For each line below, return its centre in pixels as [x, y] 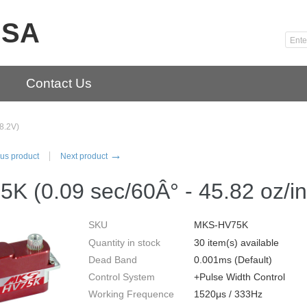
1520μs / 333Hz [228, 294]
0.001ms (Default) [233, 259]
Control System [122, 277]
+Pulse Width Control [240, 277]
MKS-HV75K [221, 225]
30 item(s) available [236, 242]
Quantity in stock [124, 242]
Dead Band [113, 259]
